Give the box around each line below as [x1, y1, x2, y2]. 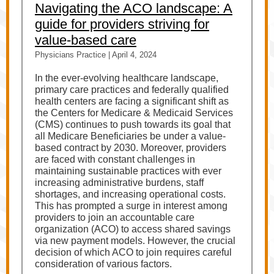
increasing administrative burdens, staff [35, 177, 204, 188]
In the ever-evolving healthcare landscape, [35, 73, 218, 83]
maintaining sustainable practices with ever [35, 166, 221, 176]
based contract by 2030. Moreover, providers [35, 143, 226, 153]
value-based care [35, 32, 136, 48]
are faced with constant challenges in [35, 154, 195, 165]
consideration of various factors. [35, 259, 172, 269]
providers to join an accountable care [35, 212, 194, 223]
